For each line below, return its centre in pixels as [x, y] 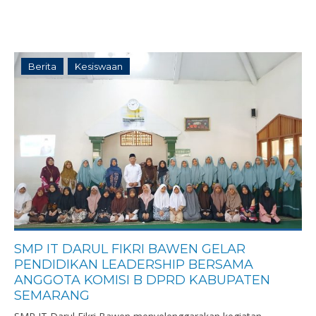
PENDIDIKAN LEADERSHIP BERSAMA [134, 265]
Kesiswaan [99, 66]
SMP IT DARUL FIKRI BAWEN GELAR [130, 249]
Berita [42, 66]
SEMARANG [52, 296]
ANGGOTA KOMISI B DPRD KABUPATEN [142, 280]
